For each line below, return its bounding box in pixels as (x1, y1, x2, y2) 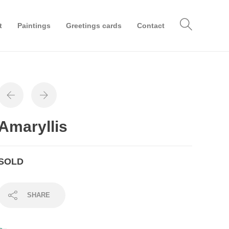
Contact (137, 21, 165, 30)
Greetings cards (66, 21, 122, 30)
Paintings (17, 21, 51, 30)
